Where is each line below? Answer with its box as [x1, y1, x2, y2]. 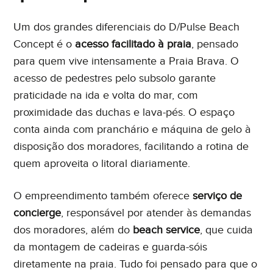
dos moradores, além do [13, 223, 133, 236]
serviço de [193, 189, 243, 202]
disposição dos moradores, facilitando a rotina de [13, 140, 249, 153]
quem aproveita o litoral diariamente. [13, 157, 191, 170]
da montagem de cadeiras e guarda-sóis [13, 240, 208, 253]
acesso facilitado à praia [75, 37, 192, 51]
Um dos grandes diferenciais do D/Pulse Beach [13, 20, 240, 34]
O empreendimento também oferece [13, 189, 193, 202]
